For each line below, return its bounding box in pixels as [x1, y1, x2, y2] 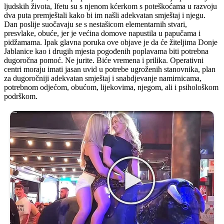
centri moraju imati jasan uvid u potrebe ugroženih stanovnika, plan [4, 64, 215, 73]
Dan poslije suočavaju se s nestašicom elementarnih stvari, [4, 19, 187, 28]
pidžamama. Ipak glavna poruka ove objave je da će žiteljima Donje [4, 37, 217, 46]
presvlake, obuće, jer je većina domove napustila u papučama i [4, 28, 200, 37]
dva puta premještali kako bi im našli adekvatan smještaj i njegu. [4, 10, 205, 19]
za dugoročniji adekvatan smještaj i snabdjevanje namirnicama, [4, 73, 201, 82]
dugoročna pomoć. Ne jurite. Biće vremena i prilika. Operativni [4, 55, 203, 64]
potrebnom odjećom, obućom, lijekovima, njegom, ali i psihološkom [4, 82, 218, 91]
